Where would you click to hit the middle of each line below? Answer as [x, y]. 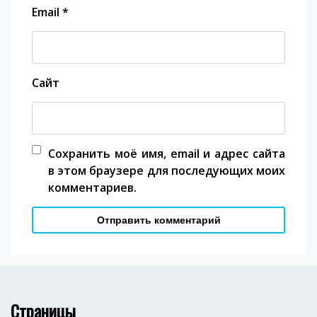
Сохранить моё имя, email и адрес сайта [167, 153]
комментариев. [92, 187]
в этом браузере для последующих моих [167, 170]
